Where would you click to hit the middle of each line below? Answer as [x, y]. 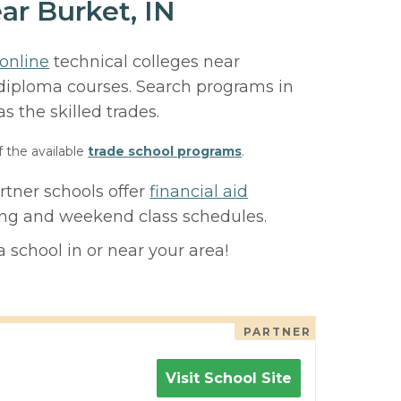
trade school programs [165, 151]
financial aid [199, 192]
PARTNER [277, 332]
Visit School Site [228, 378]
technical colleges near [145, 62]
